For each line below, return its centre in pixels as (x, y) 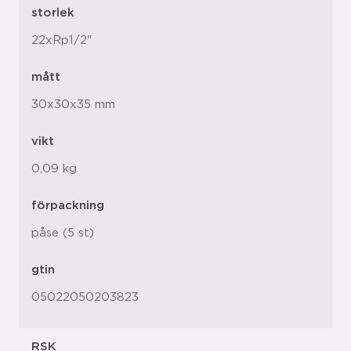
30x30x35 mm (73, 105)
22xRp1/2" (62, 40)
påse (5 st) (63, 233)
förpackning (68, 206)
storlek (53, 13)
